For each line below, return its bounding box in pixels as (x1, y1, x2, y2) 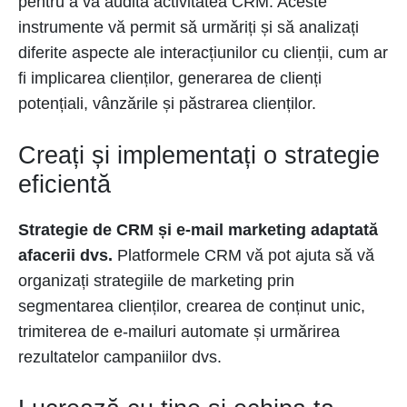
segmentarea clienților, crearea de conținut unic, (18, 297, 365, 316)
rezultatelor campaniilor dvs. (18, 348, 222, 367)
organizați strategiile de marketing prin (18, 272, 294, 291)
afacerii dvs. (18, 246, 113, 265)
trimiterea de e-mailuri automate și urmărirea (18, 323, 340, 342)
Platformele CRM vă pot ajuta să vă (113, 246, 374, 265)
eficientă (18, 171, 111, 199)
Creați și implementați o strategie (18, 142, 380, 170)
